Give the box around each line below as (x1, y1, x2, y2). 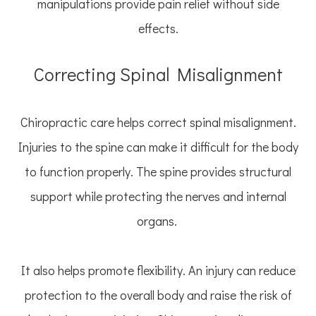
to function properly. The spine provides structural (25, 163, 291, 181)
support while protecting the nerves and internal (30, 188, 286, 205)
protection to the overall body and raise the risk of (24, 286, 292, 304)
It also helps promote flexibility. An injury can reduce (20, 262, 296, 279)
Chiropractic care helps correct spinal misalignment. (20, 114, 296, 131)
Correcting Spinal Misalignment (33, 62, 283, 87)
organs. (136, 212, 180, 230)
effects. (138, 20, 178, 37)
